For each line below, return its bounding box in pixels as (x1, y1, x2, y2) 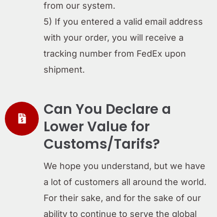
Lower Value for (44, 117, 150, 136)
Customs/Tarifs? (44, 134, 160, 154)
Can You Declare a (44, 99, 171, 119)
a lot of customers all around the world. (44, 176, 206, 187)
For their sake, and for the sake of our (44, 192, 201, 203)
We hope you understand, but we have (44, 160, 205, 171)
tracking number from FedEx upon (44, 48, 186, 59)
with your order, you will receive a (44, 32, 184, 43)
